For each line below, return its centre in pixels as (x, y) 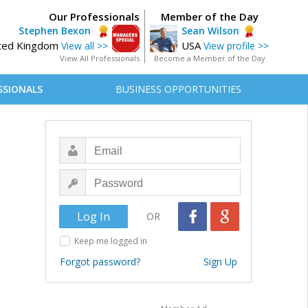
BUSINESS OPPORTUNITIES (178, 89)
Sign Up (220, 262)
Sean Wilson (210, 31)
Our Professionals (94, 16)
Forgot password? (100, 262)
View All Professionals (100, 58)
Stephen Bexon (56, 31)
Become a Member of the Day (209, 58)
